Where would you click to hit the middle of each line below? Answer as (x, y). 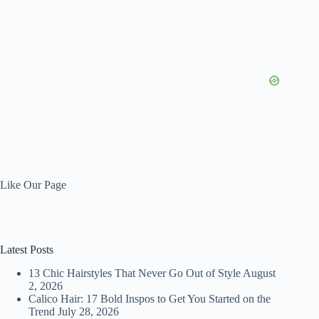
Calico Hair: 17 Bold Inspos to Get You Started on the (150, 298)
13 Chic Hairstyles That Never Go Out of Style (135, 273)
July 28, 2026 (88, 311)
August (259, 273)
